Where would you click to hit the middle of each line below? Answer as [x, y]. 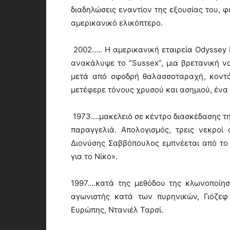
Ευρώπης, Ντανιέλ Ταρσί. [117, 210]
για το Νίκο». [94, 156]
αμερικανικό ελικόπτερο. [117, 23]
